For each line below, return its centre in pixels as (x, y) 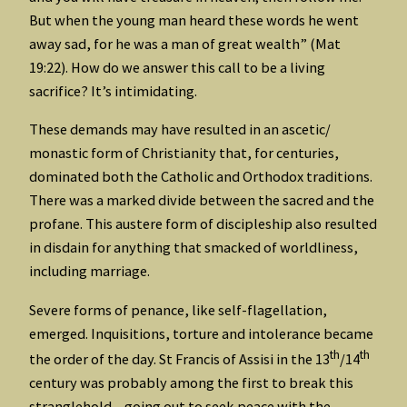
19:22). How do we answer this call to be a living (177, 68)
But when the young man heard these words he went (194, 20)
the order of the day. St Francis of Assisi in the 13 (179, 359)
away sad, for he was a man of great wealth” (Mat (185, 44)
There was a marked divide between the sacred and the (202, 200)
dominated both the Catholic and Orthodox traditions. (201, 177)
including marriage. (89, 271)
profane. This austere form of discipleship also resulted (203, 224)
